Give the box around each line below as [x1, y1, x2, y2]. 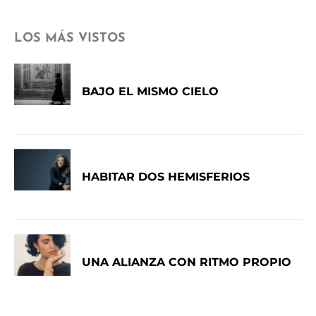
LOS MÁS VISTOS [14, 32, 126, 46]
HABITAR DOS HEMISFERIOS [82, 170, 250, 184]
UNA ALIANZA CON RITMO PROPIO [82, 255, 291, 269]
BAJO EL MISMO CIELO [82, 85, 219, 99]
